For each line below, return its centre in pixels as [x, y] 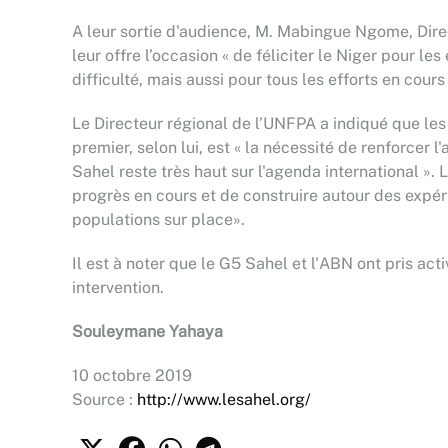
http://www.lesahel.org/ [224, 399]
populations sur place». [158, 219]
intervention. [118, 287]
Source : [104, 399]
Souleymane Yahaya [147, 331]
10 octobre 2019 [132, 375]
